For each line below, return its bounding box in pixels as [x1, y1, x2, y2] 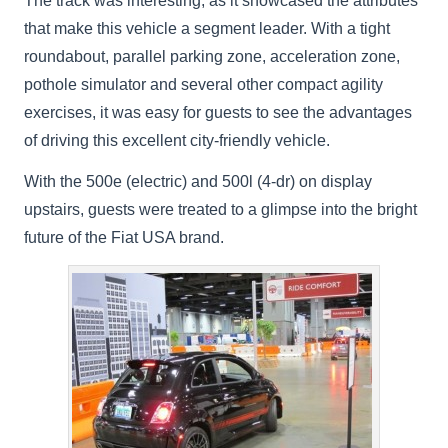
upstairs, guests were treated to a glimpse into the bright [24, 201, 418, 218]
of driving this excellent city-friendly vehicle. [24, 132, 331, 149]
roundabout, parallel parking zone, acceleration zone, [24, 48, 401, 65]
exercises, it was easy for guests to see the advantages [24, 104, 413, 121]
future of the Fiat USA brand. [24, 229, 225, 246]
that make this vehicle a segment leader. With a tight [24, 20, 391, 37]
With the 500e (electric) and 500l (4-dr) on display [24, 173, 373, 190]
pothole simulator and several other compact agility [24, 76, 384, 93]
